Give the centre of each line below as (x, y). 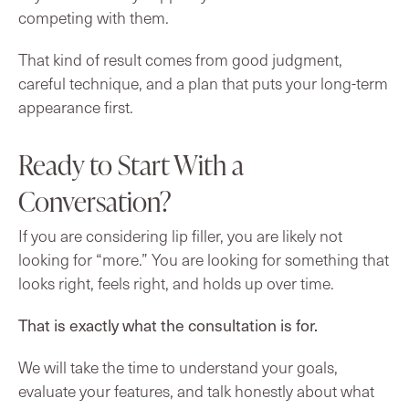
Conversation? (95, 200)
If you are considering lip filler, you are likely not (180, 235)
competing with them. (94, 17)
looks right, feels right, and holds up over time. (176, 283)
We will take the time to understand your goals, (178, 367)
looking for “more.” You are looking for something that (204, 259)
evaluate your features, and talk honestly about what (196, 390)
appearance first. (76, 106)
